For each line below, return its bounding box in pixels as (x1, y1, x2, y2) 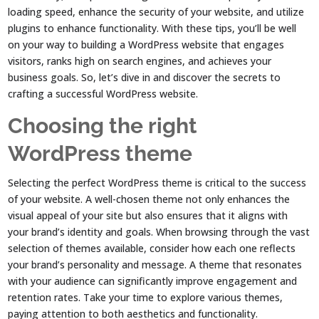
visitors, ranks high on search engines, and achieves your (8, 54, 272, 68)
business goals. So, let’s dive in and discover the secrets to (8, 70, 281, 85)
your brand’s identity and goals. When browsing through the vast (8, 225, 310, 239)
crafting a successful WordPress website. (8, 87, 199, 101)
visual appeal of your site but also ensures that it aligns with (8, 209, 288, 223)
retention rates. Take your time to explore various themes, (8, 291, 283, 305)
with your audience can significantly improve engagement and (8, 274, 298, 288)
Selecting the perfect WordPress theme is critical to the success (8, 176, 307, 190)
